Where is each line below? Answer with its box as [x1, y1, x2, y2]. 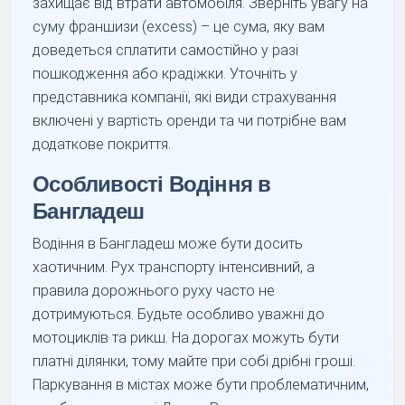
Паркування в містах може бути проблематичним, [33, 375, 370, 393]
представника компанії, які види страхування [33, 88, 337, 106]
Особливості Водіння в [33, 171, 271, 196]
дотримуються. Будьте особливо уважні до [33, 305, 325, 323]
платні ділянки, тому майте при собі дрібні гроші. [33, 352, 356, 370]
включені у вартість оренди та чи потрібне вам [33, 111, 347, 129]
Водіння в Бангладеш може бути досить [33, 234, 304, 252]
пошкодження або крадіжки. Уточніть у [33, 64, 298, 82]
